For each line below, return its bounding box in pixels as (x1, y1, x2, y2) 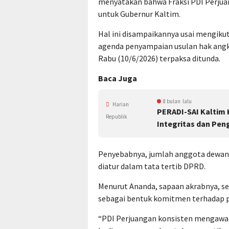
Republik (106, 113, 127, 120)
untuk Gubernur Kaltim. (98, 9, 180, 19)
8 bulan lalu (163, 98, 192, 105)
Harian (111, 101, 129, 108)
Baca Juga (98, 73, 137, 83)
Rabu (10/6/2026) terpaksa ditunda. (98, 53, 220, 63)
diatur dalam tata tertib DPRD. (98, 161, 205, 171)
